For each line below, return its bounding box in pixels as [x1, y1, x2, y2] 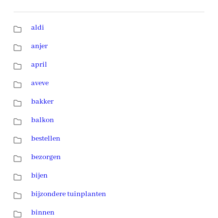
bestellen [31, 134, 60, 143]
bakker [31, 97, 54, 106]
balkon [31, 115, 54, 125]
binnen [31, 208, 54, 217]
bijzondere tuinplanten [31, 189, 106, 199]
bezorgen [31, 152, 61, 162]
